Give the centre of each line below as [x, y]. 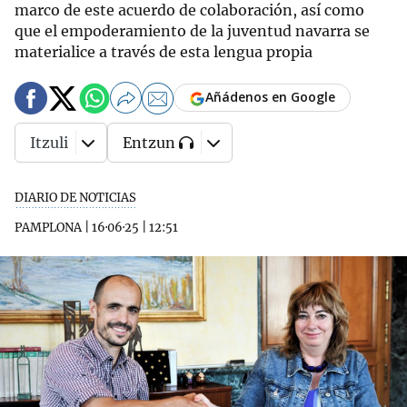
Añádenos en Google [270, 97]
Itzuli [49, 143]
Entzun [149, 143]
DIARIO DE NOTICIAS [75, 198]
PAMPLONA [48, 228]
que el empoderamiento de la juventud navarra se [192, 31]
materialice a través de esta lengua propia [164, 52]
